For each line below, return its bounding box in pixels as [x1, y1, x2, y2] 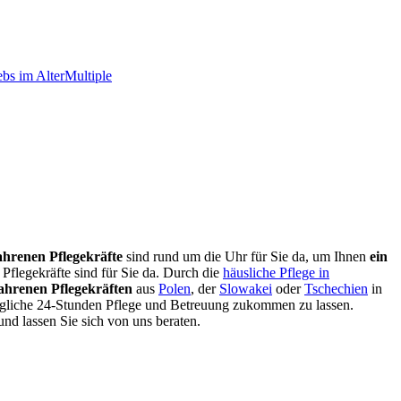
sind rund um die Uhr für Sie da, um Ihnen [123, 248, 370, 264]
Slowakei [219, 280, 272, 296]
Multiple [64, 68, 112, 83]
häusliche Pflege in [223, 264, 329, 280]
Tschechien [304, 280, 368, 296]
